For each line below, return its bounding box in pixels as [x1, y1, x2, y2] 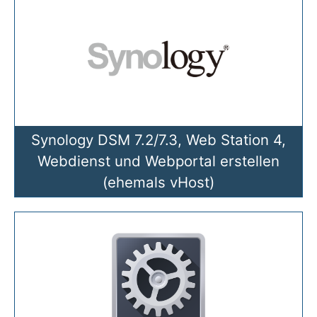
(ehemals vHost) [103, 173, 214, 191]
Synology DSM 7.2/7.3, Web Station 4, [31, 130, 286, 149]
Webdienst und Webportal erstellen [38, 151, 279, 170]
